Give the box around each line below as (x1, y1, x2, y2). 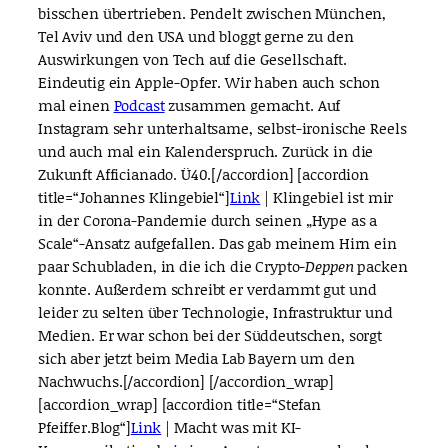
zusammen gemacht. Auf (164, 94, 341, 117)
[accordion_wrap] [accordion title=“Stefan (38, 393, 321, 416)
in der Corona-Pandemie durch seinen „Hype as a (38, 209, 378, 232)
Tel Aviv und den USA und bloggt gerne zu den (38, 25, 354, 48)
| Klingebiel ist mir (260, 186, 394, 209)
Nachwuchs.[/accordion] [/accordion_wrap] (38, 370, 335, 393)
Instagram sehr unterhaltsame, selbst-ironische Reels (38, 117, 407, 140)
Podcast (113, 94, 165, 117)
